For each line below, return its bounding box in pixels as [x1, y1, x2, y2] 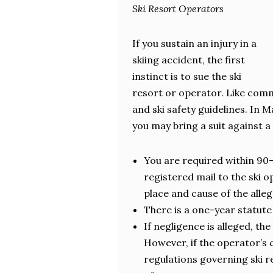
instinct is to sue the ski [132, 70, 241, 82]
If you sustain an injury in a [132, 37, 257, 49]
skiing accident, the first [132, 54, 245, 66]
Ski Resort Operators [132, 2, 224, 15]
